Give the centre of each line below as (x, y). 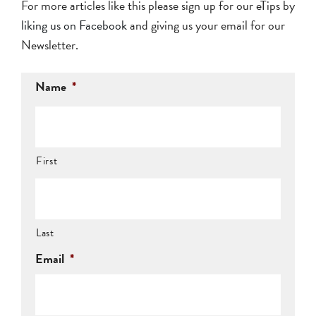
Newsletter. (50, 44)
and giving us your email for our (206, 25)
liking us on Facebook (74, 25)
